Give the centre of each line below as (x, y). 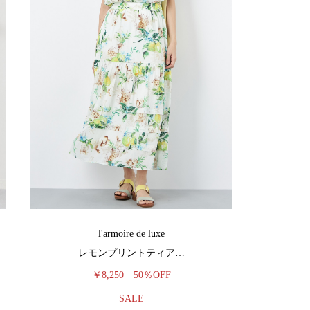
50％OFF (152, 275)
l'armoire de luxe (131, 234)
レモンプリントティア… (131, 253)
